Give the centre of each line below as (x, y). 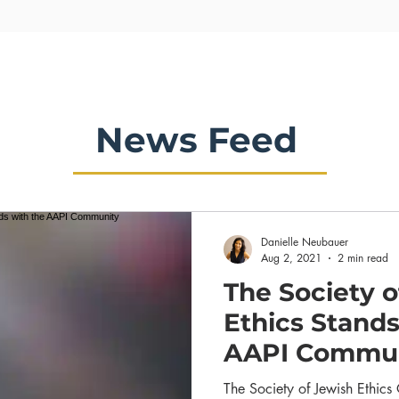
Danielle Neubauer (305, 242)
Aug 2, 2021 (291, 258)
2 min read (363, 258)
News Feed (196, 140)
